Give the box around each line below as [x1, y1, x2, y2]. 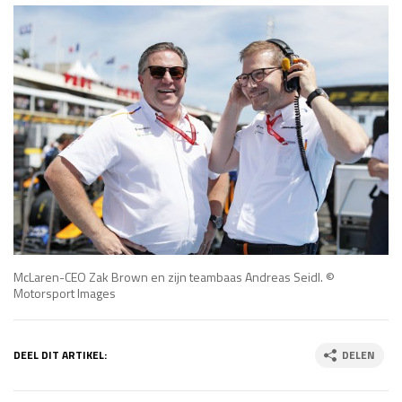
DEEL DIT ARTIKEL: [13, 346, 107, 364]
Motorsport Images [13, 284, 116, 303]
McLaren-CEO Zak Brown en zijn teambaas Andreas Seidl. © [13, 267, 335, 287]
